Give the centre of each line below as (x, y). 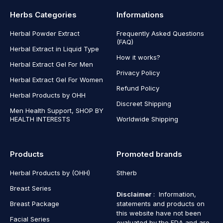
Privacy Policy (138, 72)
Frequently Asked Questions (160, 33)
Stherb (127, 172)
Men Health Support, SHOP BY (57, 110)
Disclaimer (134, 194)
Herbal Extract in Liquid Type (55, 49)
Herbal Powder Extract (45, 33)
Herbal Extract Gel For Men (52, 64)
